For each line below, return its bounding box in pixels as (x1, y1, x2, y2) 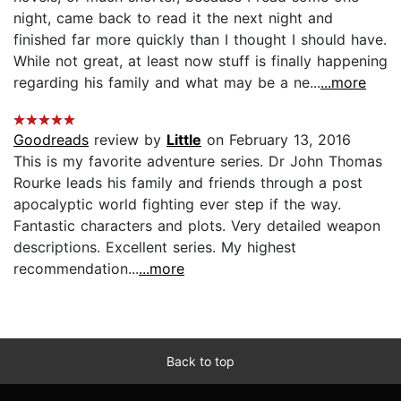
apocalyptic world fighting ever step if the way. (13, 194, 341, 213)
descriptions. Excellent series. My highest (13, 237, 296, 256)
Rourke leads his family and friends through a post (13, 173, 363, 192)
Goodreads (13, 130, 89, 149)
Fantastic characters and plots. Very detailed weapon (13, 216, 380, 235)
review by (89, 130, 166, 149)
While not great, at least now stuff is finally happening (13, 51, 388, 70)
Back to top (166, 353, 235, 369)
